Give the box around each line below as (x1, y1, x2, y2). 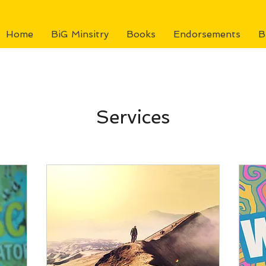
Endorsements (173, 28, 240, 40)
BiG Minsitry (51, 28, 109, 40)
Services (96, 105, 170, 128)
